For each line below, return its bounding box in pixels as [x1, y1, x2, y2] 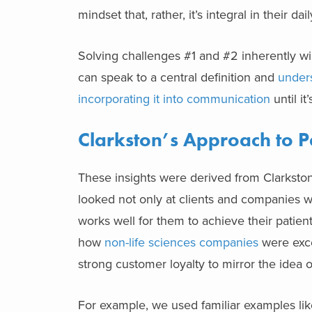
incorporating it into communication [78, 91, 270, 107]
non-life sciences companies [104, 234, 258, 250]
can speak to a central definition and [78, 69, 278, 85]
